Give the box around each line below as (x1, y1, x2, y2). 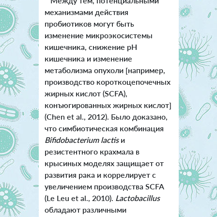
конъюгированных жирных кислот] (44, 100, 171, 109)
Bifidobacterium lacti (44, 135, 115, 144)
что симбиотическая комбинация (44, 123, 164, 133)
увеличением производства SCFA (44, 181, 164, 191)
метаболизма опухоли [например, (44, 65, 165, 75)
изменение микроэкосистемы (44, 30, 153, 40)
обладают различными (44, 204, 126, 214)
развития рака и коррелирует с (44, 170, 156, 179)
